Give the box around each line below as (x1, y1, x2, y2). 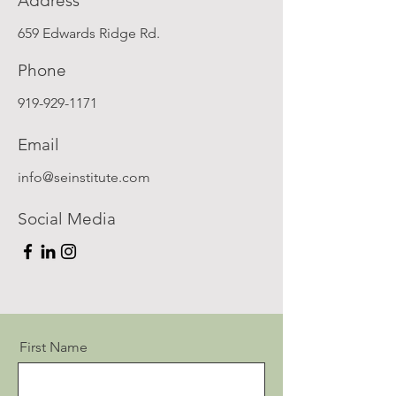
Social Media (18, 209, 116, 229)
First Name (19, 339, 88, 355)
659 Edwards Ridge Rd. (18, 25, 160, 42)
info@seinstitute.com (18, 169, 150, 186)
